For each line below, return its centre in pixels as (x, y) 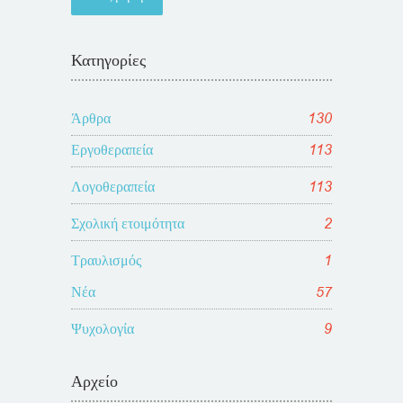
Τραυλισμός (106, 260)
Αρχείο (94, 381)
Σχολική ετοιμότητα (128, 224)
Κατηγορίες (108, 60)
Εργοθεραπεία (112, 150)
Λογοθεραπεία (113, 187)
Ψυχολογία (103, 329)
